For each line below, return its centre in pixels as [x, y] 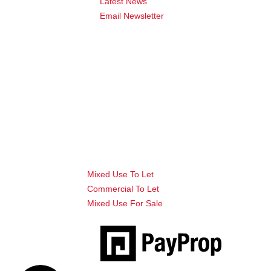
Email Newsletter [132, 16]
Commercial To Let [123, 189]
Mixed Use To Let [120, 174]
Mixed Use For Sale [125, 203]
